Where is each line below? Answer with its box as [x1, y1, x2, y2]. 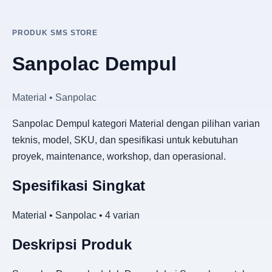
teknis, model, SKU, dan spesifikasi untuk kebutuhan [12, 134, 238, 145]
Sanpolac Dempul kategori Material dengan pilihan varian [12, 118, 260, 129]
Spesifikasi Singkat [12, 177, 145, 194]
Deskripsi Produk [12, 236, 132, 253]
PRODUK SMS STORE [12, 29, 98, 37]
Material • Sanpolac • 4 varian [12, 209, 140, 220]
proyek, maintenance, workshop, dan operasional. [12, 151, 226, 161]
